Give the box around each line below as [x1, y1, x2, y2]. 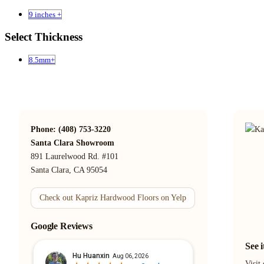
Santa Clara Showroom [31, 138, 114, 148]
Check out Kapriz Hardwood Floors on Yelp [39, 193, 186, 203]
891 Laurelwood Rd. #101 [31, 152, 118, 161]
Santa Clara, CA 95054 [31, 166, 107, 175]
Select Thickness [5, 30, 82, 43]
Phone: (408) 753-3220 [31, 125, 111, 134]
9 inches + [29, 9, 61, 19]
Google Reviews [31, 221, 93, 232]
